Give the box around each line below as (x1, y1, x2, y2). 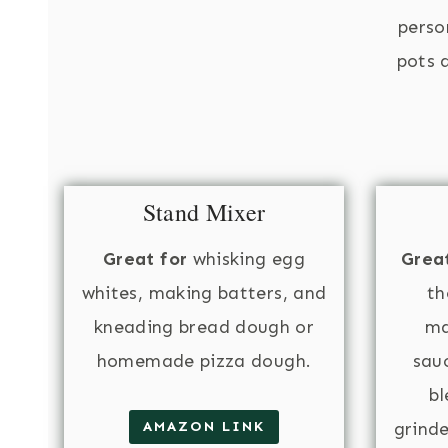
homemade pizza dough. (96, 349, 312, 372)
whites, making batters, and (81, 281, 327, 304)
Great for (103, 247, 188, 270)
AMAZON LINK (143, 417, 265, 436)
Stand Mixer (142, 195, 266, 228)
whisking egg (187, 247, 305, 270)
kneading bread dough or (93, 315, 315, 338)
